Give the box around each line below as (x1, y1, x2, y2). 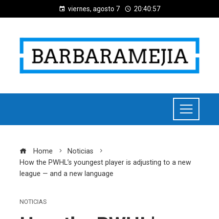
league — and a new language (20, 169, 113, 178)
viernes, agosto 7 (68, 5, 120, 13)
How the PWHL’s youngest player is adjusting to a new (20, 158, 191, 167)
